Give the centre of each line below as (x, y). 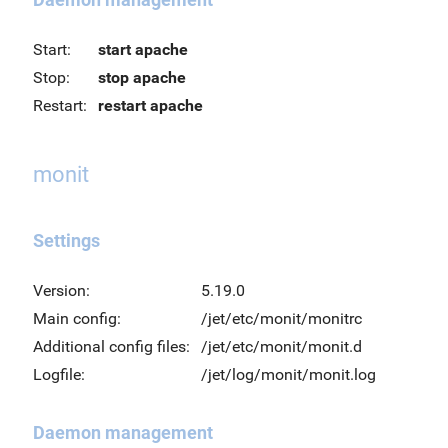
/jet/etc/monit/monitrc (281, 318)
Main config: (77, 318)
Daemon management (123, 432)
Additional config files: (111, 346)
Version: (61, 290)
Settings (66, 240)
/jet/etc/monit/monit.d (281, 346)
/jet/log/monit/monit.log (288, 374)
